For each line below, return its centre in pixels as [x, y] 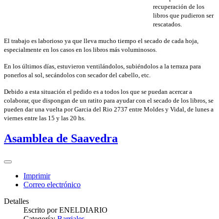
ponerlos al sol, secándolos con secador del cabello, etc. [77, 75]
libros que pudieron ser [183, 15]
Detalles [16, 201]
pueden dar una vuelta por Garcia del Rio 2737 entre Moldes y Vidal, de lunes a [109, 109]
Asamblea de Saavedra [61, 138]
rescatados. [167, 24]
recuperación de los [179, 6]
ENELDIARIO [83, 210]
